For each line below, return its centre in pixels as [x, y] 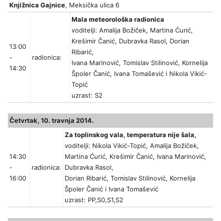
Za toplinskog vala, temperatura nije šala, [130, 135]
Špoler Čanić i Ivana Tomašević [111, 189]
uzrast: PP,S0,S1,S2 [94, 200]
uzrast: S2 [87, 95]
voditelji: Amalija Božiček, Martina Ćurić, [132, 30]
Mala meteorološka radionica [118, 19]
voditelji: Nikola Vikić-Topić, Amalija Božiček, [132, 146]
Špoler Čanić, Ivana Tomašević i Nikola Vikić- [139, 74]
